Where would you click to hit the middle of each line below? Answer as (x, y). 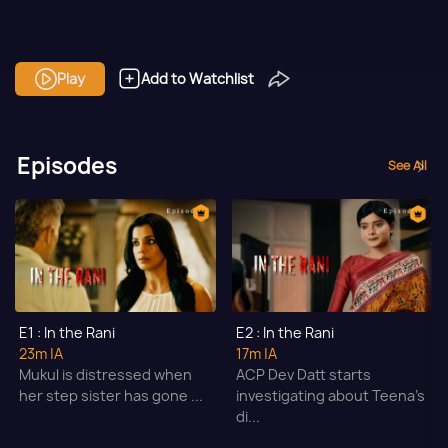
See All (407, 165)
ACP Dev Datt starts (303, 375)
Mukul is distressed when (105, 375)
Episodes (67, 166)
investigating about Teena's (330, 396)
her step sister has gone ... (111, 396)
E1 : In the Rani (67, 333)
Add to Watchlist (197, 78)
